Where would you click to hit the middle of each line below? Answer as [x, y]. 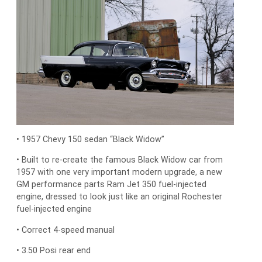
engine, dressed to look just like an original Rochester [119, 197]
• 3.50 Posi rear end [54, 250]
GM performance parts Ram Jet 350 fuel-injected [111, 185]
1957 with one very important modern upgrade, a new [119, 172]
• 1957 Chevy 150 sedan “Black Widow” [90, 139]
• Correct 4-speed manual [65, 230]
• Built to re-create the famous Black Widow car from [120, 160]
